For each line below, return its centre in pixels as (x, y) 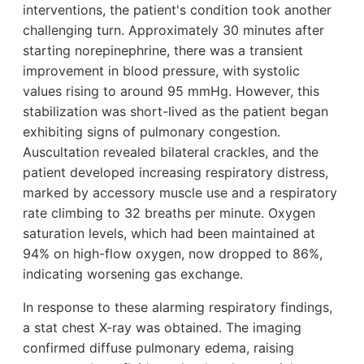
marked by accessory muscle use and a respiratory (180, 193)
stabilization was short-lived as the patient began (175, 112)
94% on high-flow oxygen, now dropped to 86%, (173, 254)
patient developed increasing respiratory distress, (175, 173)
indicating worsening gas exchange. (133, 274)
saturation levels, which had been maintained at (169, 234)
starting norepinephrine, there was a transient (163, 51)
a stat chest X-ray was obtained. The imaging (162, 328)
